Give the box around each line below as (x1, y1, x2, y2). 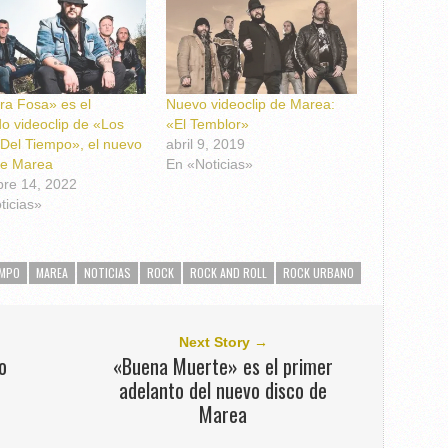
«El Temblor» (165, 116, 249, 133)
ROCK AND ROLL (190, 264, 267, 282)
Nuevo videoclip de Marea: (165, 96, 335, 113)
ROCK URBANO (283, 264, 354, 282)
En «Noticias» (165, 156, 253, 173)
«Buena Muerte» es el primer (113, 351, 334, 382)
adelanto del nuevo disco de (119, 375, 328, 406)
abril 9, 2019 (165, 136, 245, 153)
